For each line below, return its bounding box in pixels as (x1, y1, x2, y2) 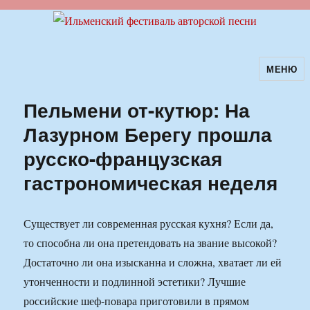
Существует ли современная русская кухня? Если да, (24, 216, 274, 231)
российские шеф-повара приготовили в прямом (24, 293, 250, 309)
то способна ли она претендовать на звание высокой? (24, 235, 277, 250)
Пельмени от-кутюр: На (24, 95, 250, 125)
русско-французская (24, 144, 223, 173)
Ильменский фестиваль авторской (5, 66, 283, 90)
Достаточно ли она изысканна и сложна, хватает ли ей (24, 255, 282, 270)
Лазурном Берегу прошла (24, 120, 273, 149)
